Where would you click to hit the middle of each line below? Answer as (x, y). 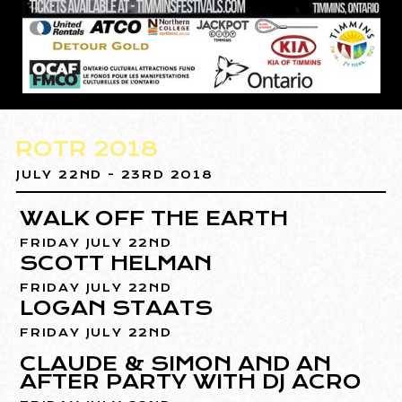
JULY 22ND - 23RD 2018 (115, 174)
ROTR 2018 (87, 149)
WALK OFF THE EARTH (154, 218)
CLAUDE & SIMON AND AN (176, 363)
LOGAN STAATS (117, 307)
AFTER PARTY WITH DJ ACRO (191, 381)
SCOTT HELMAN (116, 262)
